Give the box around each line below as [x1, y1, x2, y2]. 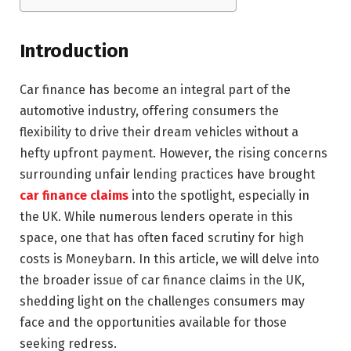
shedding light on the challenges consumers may [20, 294, 305, 309]
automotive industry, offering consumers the [20, 103, 279, 119]
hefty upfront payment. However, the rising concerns [20, 146, 327, 161]
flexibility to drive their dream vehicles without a [20, 125, 299, 140]
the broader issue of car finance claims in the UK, [20, 273, 305, 288]
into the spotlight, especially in [128, 188, 309, 204]
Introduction [20, 40, 128, 63]
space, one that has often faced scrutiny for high [20, 230, 304, 246]
